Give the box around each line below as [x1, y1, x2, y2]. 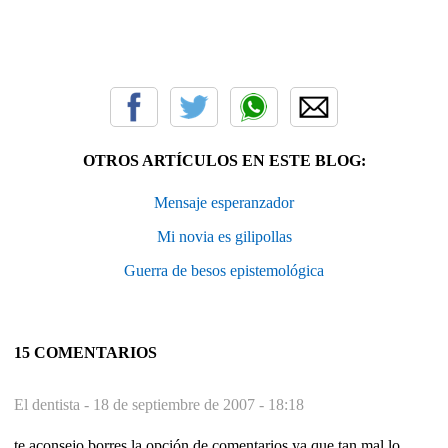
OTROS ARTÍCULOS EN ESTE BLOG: [82, 151, 366, 169]
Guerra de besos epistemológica [124, 261, 324, 279]
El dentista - [14, 395, 93, 413]
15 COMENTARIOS [14, 343, 157, 361]
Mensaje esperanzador [154, 193, 294, 211]
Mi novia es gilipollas [156, 227, 292, 245]
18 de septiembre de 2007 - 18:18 [93, 395, 304, 413]
